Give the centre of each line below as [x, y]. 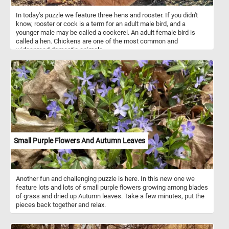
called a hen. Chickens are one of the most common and [97, 41]
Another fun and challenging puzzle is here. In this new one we [105, 178]
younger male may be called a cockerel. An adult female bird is [106, 32]
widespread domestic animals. [60, 50]
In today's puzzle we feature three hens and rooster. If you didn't [107, 15]
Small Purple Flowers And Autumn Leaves [79, 140]
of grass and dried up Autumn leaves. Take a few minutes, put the [110, 196]
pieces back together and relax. [61, 204]
